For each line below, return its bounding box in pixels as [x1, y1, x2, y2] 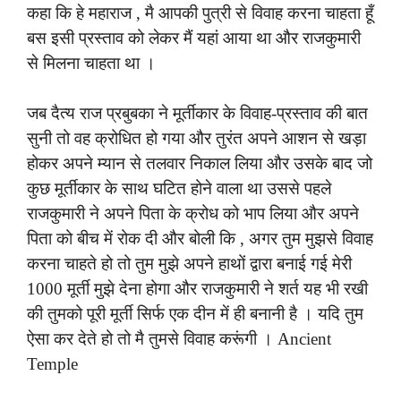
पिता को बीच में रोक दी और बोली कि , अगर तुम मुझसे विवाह [27, 229, 373, 249]
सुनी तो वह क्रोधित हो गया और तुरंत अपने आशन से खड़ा [27, 129, 366, 149]
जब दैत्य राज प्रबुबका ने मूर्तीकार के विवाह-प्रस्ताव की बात [27, 104, 368, 124]
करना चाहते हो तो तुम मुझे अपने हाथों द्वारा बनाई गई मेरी [27, 254, 352, 274]
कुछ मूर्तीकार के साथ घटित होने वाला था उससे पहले [27, 179, 331, 199]
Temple [27, 354, 82, 374]
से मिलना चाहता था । [27, 53, 156, 73]
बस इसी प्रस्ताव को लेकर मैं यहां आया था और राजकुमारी [27, 28, 361, 47]
